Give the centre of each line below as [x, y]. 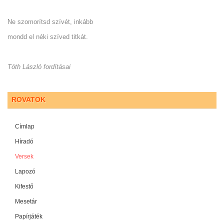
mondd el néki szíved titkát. [48, 37]
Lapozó [25, 172]
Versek [24, 157]
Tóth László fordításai [39, 67]
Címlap [25, 127]
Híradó [24, 142]
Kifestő [24, 187]
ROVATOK [28, 100]
